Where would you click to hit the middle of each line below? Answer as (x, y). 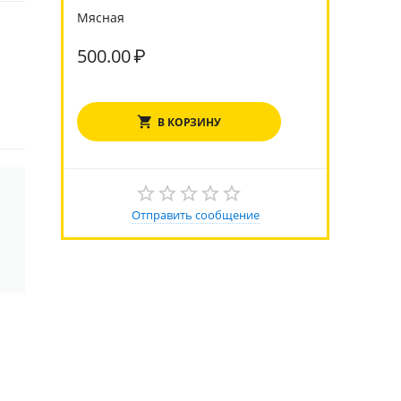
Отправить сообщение (195, 215)
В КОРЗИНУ (189, 122)
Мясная (101, 17)
